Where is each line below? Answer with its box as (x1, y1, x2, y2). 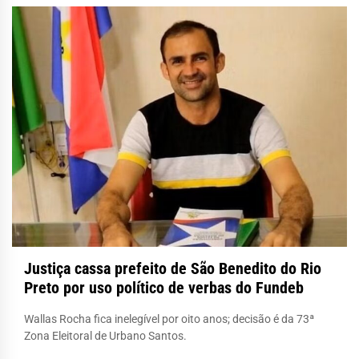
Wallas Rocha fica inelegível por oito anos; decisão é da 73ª (24, 312, 314, 325)
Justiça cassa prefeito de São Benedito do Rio (24, 258, 321, 278)
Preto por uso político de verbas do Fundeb (24, 277, 304, 297)
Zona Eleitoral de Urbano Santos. (24, 329, 187, 342)
